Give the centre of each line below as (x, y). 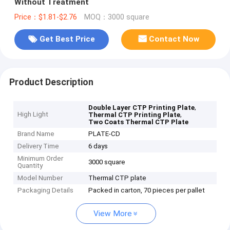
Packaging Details (46, 190)
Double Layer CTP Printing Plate (142, 108)
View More (113, 214)
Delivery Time (39, 146)
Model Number (40, 178)
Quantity (30, 166)
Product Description (51, 82)
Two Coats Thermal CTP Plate (139, 122)
